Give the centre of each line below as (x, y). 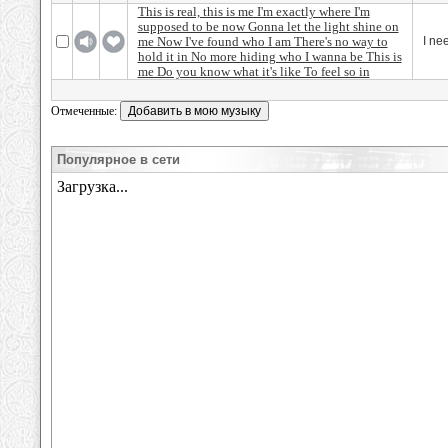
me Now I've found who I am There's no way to (262, 41)
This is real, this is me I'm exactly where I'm (253, 11)
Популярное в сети (118, 159)
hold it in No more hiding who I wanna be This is (269, 56)
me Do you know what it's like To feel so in (253, 71)
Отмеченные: (85, 111)
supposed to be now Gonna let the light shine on (268, 26)
